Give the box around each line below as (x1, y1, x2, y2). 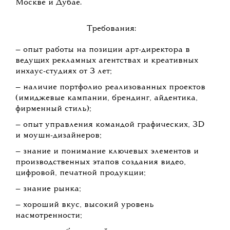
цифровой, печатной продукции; (15, 169, 146, 178)
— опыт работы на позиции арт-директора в (15, 46, 190, 54)
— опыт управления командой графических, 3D (15, 121, 204, 129)
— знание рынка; (15, 185, 81, 194)
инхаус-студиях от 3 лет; (15, 67, 112, 76)
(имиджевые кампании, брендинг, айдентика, (15, 94, 198, 103)
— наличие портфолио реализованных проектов (15, 83, 205, 92)
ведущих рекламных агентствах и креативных (15, 56, 198, 65)
